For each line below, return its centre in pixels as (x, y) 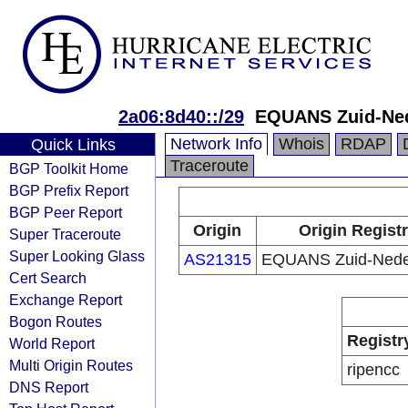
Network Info (216, 144)
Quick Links (73, 145)
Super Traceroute (65, 234)
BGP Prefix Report (69, 190)
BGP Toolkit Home (69, 168)
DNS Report (49, 387)
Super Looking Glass (77, 256)
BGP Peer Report (66, 212)
